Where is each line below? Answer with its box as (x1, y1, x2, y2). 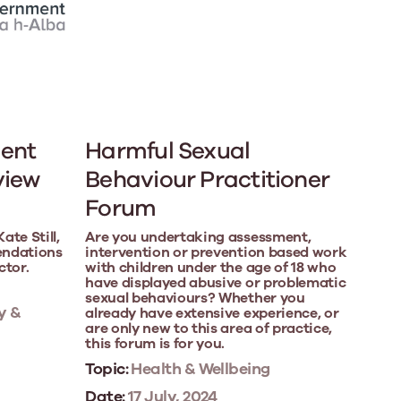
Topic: (85, 357, 128, 380)
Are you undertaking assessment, (85, 226, 314, 247)
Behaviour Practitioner (85, 163, 330, 195)
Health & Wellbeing (127, 357, 270, 380)
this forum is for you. (85, 333, 226, 354)
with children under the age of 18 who (85, 257, 337, 277)
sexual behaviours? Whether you (85, 287, 305, 308)
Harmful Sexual (85, 134, 251, 166)
